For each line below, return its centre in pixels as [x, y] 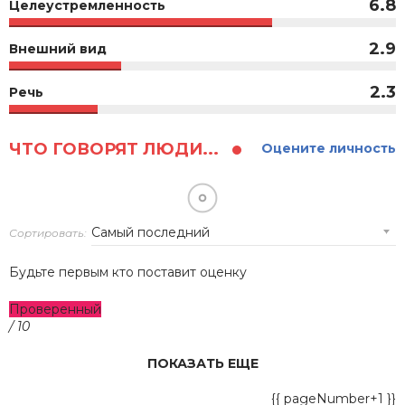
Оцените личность [329, 148]
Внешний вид [58, 48]
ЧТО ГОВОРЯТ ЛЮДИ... [116, 149]
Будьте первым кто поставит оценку [128, 272]
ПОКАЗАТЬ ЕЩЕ [202, 363]
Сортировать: [48, 232]
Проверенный [55, 309]
